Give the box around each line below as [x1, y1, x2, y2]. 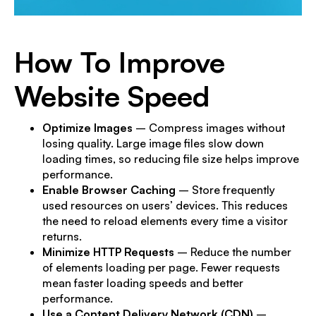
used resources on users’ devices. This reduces [42, 197, 288, 212]
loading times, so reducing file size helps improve [42, 151, 299, 166]
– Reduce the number [174, 244, 291, 259]
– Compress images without [133, 120, 285, 135]
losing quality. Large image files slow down [42, 135, 264, 150]
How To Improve [14, 44, 225, 80]
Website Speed [14, 78, 209, 114]
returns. [42, 229, 82, 243]
